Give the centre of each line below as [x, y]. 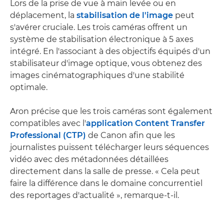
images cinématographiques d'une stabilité [97, 75]
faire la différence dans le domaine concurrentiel [106, 183]
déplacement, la [43, 15]
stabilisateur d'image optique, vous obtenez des [106, 63]
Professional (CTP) [48, 135]
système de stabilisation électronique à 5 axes [102, 39]
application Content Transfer [145, 123]
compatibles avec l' [48, 123]
